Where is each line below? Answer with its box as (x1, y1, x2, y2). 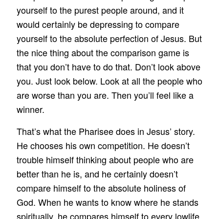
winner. (16, 103, 44, 116)
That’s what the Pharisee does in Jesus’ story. (16, 124, 195, 137)
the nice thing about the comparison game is (16, 46, 189, 59)
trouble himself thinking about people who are (16, 153, 194, 166)
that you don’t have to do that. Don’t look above (16, 60, 200, 73)
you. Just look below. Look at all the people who (16, 74, 202, 88)
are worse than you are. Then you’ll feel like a (16, 88, 194, 102)
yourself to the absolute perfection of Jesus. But (16, 32, 202, 45)
